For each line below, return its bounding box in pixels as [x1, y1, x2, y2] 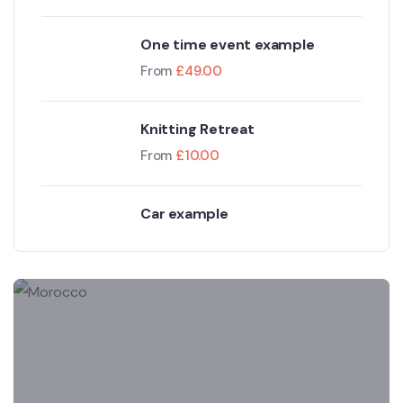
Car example [140, 204, 228, 224]
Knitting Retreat [140, 120, 255, 139]
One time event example [140, 35, 315, 55]
